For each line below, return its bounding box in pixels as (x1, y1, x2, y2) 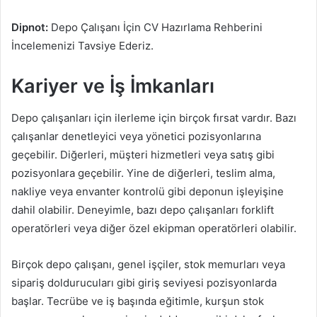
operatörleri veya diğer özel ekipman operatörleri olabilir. (11, 221, 296, 235)
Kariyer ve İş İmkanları (11, 74, 214, 98)
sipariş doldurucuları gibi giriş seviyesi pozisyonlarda (11, 275, 277, 289)
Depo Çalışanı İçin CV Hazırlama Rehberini (48, 21, 263, 35)
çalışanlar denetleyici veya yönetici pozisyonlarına (11, 129, 261, 143)
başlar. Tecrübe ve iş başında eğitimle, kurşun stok (11, 294, 264, 308)
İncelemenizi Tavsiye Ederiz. (11, 39, 154, 53)
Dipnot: (11, 21, 48, 35)
